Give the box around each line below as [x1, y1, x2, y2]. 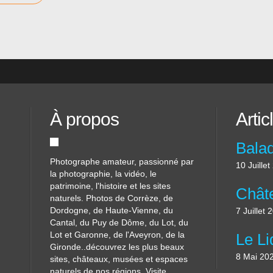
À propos [50, 109, 119, 129]
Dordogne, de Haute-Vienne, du [50, 205, 173, 215]
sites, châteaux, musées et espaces [50, 254, 188, 264]
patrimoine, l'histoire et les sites [50, 181, 171, 191]
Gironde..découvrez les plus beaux [50, 242, 184, 252]
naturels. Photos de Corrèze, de [50, 193, 173, 203]
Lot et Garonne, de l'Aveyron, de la [50, 230, 185, 239]
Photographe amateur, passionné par [50, 157, 194, 166]
